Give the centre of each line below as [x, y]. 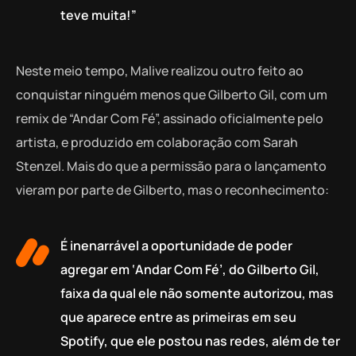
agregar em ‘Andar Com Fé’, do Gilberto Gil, [190, 269]
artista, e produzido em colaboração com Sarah [157, 142]
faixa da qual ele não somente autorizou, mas [197, 293]
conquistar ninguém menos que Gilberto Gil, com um [172, 94]
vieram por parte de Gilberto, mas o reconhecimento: [174, 190]
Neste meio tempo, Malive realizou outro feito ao [160, 70]
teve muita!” [99, 15]
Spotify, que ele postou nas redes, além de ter [200, 341]
